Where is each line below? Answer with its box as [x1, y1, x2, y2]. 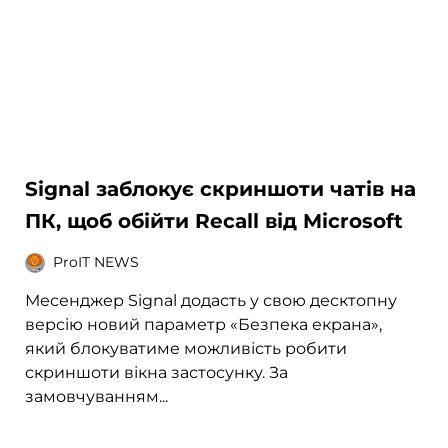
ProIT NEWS [53, 253, 140, 272]
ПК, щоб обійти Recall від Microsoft [25, 208, 404, 233]
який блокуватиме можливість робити [25, 338, 348, 358]
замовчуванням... [25, 386, 169, 406]
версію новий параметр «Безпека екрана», [25, 314, 383, 334]
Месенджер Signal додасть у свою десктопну [25, 290, 398, 310]
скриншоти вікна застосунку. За [25, 362, 289, 382]
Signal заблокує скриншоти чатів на [25, 176, 417, 201]
